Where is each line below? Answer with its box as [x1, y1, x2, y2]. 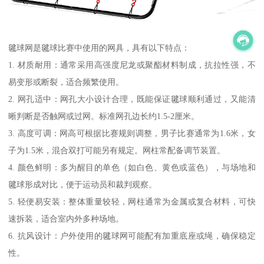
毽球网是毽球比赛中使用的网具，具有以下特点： [8, 42, 190, 52]
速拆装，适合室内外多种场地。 [8, 213, 124, 223]
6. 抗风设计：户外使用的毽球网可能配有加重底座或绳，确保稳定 [8, 230, 256, 240]
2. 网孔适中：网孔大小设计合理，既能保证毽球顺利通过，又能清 [8, 94, 256, 104]
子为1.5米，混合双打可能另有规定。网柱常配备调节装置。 [8, 145, 226, 155]
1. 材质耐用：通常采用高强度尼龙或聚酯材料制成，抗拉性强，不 [8, 60, 256, 70]
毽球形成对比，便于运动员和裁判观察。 [8, 179, 157, 189]
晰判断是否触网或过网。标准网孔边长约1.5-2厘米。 [8, 111, 200, 121]
